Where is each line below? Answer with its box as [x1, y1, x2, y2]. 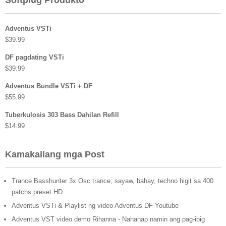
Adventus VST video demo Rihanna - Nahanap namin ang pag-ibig [12, 215, 205, 223]
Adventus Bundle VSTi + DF [5, 82, 92, 90]
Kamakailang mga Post [5, 149, 104, 159]
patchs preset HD [12, 188, 63, 196]
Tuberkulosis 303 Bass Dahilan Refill [5, 110, 119, 119]
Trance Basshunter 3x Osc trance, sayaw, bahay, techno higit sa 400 [12, 177, 213, 185]
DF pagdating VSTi [5, 53, 64, 61]
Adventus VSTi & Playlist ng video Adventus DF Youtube [12, 201, 179, 209]
